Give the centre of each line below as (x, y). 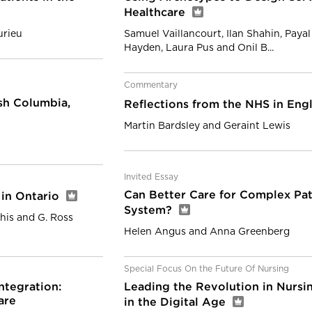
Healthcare (156, 13)
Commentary (151, 85)
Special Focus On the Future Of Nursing (206, 269)
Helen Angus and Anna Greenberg (207, 232)
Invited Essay (151, 177)
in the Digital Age (177, 303)
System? (150, 211)
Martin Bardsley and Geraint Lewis (207, 126)
